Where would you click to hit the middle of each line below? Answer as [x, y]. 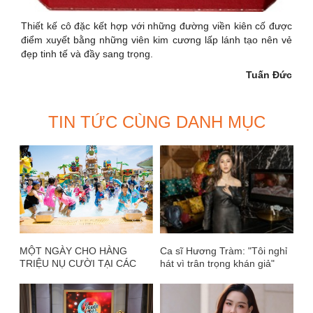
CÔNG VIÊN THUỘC [66, 276]
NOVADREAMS [53, 288]
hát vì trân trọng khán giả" [217, 263]
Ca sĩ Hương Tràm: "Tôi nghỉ [224, 250]
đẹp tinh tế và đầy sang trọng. [87, 53]
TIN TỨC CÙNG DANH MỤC [156, 122]
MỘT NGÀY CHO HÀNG [73, 250]
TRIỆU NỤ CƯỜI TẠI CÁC [78, 263]
